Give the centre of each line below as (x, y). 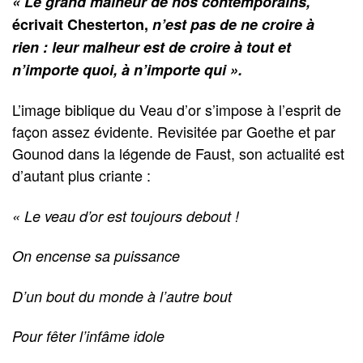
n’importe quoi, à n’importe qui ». (127, 69)
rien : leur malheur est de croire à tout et (152, 47)
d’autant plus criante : (81, 175)
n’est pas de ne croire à (233, 24)
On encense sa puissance (96, 256)
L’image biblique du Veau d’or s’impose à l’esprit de (177, 110)
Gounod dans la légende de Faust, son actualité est (178, 154)
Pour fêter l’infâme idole (88, 336)
